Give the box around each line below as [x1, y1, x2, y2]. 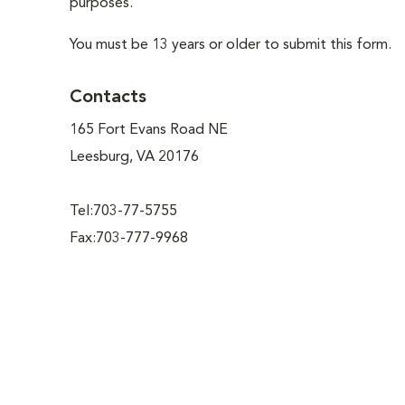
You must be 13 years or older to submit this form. [70, 38, 391, 52]
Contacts [70, 89, 146, 107]
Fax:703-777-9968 [70, 231, 188, 246]
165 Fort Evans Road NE [70, 123, 228, 137]
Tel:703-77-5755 [70, 204, 177, 219]
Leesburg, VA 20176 [70, 150, 199, 165]
